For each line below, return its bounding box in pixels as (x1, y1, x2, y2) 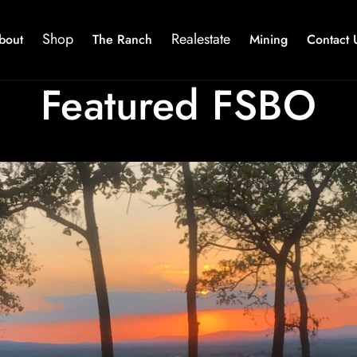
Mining (249, 29, 288, 49)
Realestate (171, 29, 231, 50)
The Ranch (92, 29, 153, 49)
